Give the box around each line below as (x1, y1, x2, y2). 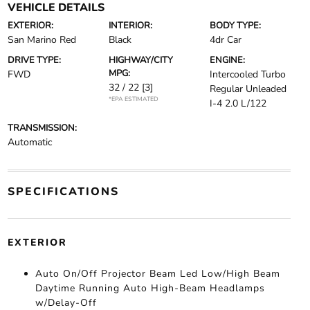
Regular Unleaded (210, 82, 287, 96)
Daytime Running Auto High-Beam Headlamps (35, 282, 265, 295)
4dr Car (210, 33, 242, 47)
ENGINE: (210, 54, 246, 67)
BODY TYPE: (210, 19, 262, 33)
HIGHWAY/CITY (108, 54, 173, 67)
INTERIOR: (108, 19, 152, 33)
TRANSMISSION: (7, 122, 77, 135)
